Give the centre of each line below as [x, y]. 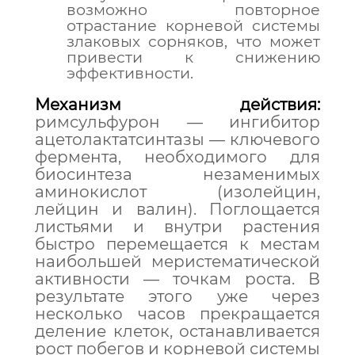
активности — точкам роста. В [177, 279]
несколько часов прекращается [177, 314]
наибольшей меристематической [177, 261]
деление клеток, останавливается [177, 331]
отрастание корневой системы [193, 26]
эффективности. [130, 73]
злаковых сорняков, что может [193, 42]
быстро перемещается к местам [177, 244]
